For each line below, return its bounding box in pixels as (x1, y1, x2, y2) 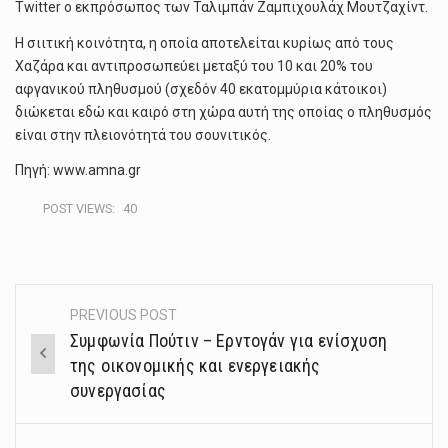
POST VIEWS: (43, 201, 115, 217)
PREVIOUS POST (70, 307, 178, 324)
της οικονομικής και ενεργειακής (70, 355, 321, 377)
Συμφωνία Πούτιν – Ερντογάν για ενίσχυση (70, 330, 388, 352)
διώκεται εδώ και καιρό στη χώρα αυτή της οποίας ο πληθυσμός (15, 103, 432, 120)
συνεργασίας (70, 380, 166, 402)
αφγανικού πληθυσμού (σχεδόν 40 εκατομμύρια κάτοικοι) (15, 80, 387, 97)
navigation (16, 345, 147, 378)
